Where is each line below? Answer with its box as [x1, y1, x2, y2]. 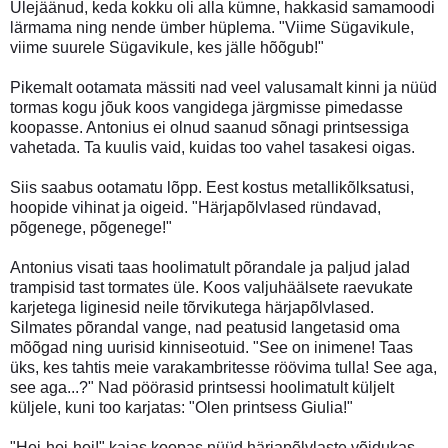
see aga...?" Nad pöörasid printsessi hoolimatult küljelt [10, 378, 394, 396]
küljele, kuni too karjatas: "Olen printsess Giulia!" [10, 398, 353, 416]
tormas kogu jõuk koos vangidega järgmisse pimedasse [10, 98, 403, 116]
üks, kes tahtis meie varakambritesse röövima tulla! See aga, [10, 358, 437, 376]
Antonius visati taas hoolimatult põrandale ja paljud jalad [10, 258, 410, 276]
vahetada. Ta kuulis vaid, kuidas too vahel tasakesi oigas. [10, 138, 415, 156]
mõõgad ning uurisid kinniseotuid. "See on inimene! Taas [10, 338, 413, 356]
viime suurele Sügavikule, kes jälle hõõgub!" [10, 38, 324, 56]
